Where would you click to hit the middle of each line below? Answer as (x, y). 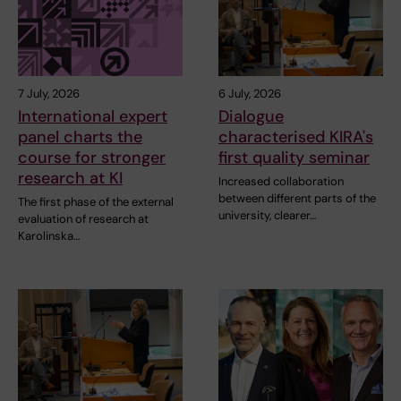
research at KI (70, 178)
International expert (93, 116)
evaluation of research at (83, 218)
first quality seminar (294, 157)
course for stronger (92, 157)
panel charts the (80, 137)
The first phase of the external (96, 201)
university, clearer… (267, 215)
